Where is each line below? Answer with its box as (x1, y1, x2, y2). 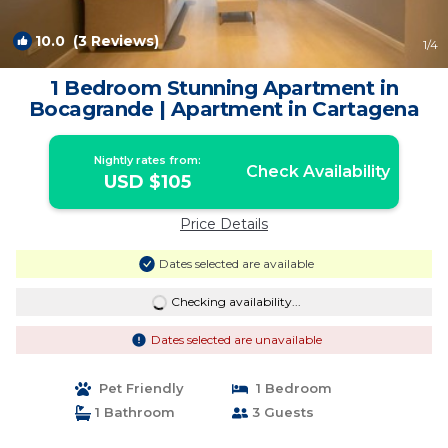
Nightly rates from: (94, 153, 202, 167)
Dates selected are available (158, 256, 314, 271)
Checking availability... (170, 294, 301, 309)
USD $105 (104, 171, 192, 193)
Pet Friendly (90, 380, 184, 396)
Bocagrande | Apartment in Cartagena (28, 97, 420, 121)
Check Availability (245, 162, 390, 181)
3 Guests (248, 404, 314, 420)
